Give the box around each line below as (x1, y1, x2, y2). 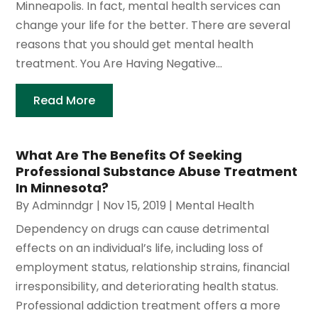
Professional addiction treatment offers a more (16, 297, 281, 314)
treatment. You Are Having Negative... (16, 55, 223, 72)
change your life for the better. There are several (16, 17, 291, 34)
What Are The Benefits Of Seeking (16, 146, 243, 165)
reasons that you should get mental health (16, 36, 254, 53)
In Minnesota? (16, 179, 109, 197)
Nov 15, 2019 (103, 197, 167, 214)
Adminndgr (32, 197, 94, 214)
